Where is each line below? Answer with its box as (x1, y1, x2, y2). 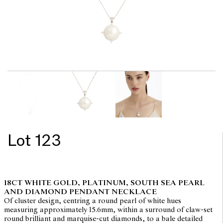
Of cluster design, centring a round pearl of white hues (3, 197, 181, 206)
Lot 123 (7, 130, 61, 152)
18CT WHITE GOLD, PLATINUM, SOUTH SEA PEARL (3, 179, 205, 188)
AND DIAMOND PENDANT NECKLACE (3, 188, 157, 197)
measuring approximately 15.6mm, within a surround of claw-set (3, 206, 213, 215)
